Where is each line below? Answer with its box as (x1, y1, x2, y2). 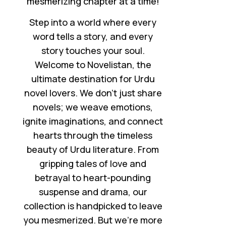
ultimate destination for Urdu (31, 72, 155, 85)
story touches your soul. (41, 44, 145, 56)
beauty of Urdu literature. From (27, 143, 159, 155)
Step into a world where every (29, 16, 157, 28)
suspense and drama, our (38, 185, 147, 198)
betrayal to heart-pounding (35, 171, 151, 184)
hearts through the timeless (33, 129, 153, 141)
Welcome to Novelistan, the (34, 58, 151, 71)
